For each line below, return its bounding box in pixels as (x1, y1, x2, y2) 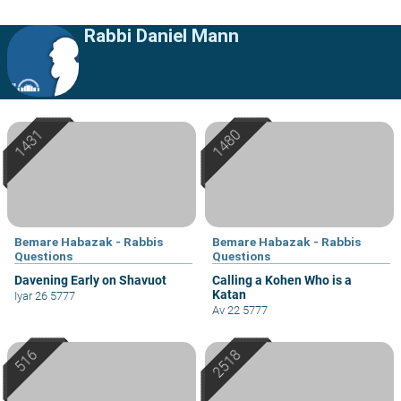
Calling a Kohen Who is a (212, 273, 352, 288)
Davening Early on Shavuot (14, 273, 166, 288)
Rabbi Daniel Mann (84, 24, 239, 47)
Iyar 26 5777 (14, 289, 75, 303)
